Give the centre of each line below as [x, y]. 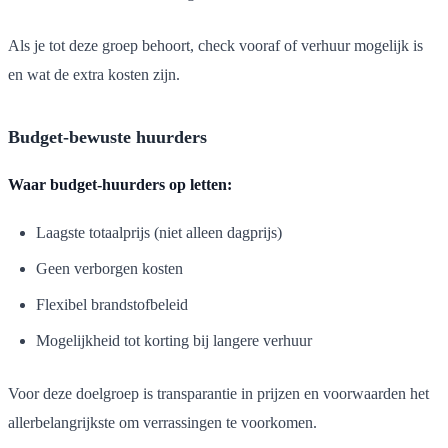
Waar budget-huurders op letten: [120, 184]
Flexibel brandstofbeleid [112, 304]
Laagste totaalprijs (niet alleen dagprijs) [159, 232]
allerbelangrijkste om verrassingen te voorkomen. [162, 422]
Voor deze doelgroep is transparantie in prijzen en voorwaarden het [218, 393]
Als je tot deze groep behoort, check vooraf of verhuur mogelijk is [215, 45]
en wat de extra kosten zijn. [94, 74]
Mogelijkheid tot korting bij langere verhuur [174, 340]
